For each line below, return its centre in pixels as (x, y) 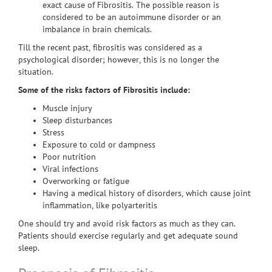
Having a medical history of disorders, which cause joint (147, 193)
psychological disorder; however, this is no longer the (119, 60)
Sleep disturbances (77, 121)
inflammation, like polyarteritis (100, 206)
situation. (37, 72)
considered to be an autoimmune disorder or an (132, 17)
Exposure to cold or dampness (99, 145)
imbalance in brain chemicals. (98, 29)
